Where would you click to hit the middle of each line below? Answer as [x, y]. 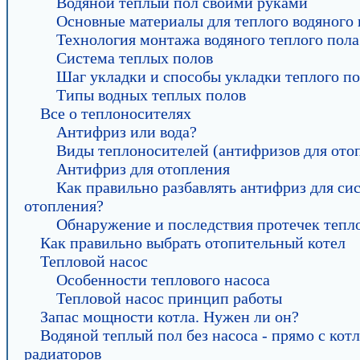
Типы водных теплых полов [151, 95]
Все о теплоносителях [116, 113]
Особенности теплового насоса [163, 280]
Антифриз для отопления [143, 169]
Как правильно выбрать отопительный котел [193, 243]
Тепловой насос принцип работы [169, 298]
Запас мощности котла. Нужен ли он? [170, 317]
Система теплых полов [135, 58]
